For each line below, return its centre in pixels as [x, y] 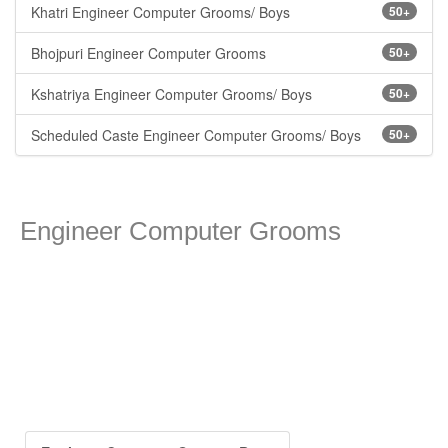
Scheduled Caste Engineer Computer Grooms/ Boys [196, 135]
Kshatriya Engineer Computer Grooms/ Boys [171, 94]
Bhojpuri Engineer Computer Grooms [148, 53]
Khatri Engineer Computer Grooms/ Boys [160, 12]
